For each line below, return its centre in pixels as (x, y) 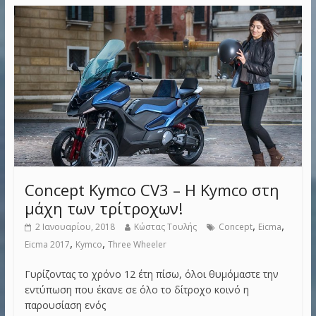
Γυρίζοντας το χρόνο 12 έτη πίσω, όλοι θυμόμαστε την (151, 274)
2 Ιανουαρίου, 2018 (75, 226)
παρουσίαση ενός (65, 305)
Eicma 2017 (47, 244)
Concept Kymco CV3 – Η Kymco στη (152, 189)
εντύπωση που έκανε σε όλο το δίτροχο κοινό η (136, 289)
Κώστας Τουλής (165, 226)
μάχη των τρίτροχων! (103, 208)
